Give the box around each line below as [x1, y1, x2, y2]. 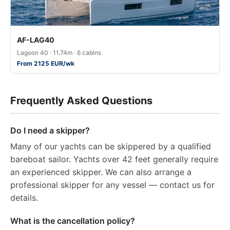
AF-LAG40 [17, 35, 54, 44]
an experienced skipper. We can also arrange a [10, 167, 191, 177]
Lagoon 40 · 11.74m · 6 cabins [17, 49, 101, 56]
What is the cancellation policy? [10, 216, 135, 226]
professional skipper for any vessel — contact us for [10, 180, 215, 190]
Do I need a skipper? [10, 125, 90, 136]
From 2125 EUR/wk [17, 60, 74, 67]
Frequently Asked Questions [10, 94, 152, 107]
